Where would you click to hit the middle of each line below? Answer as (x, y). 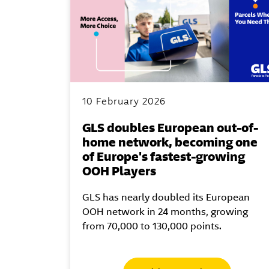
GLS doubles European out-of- (170, 127)
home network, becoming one (170, 142)
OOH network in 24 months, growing (165, 211)
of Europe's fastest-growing (164, 156)
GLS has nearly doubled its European (166, 197)
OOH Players (119, 171)
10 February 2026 (124, 101)
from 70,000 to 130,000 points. (152, 226)
